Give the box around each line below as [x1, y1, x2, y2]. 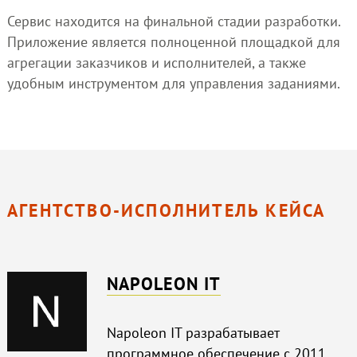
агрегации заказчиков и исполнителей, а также [6, 53, 306, 73]
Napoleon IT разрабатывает [106, 323, 279, 342]
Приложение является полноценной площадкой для [6, 33, 340, 52]
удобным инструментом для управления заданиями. [6, 74, 340, 93]
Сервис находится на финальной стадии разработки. [6, 12, 340, 31]
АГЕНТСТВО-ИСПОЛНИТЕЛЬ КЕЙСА [6, 199, 326, 222]
